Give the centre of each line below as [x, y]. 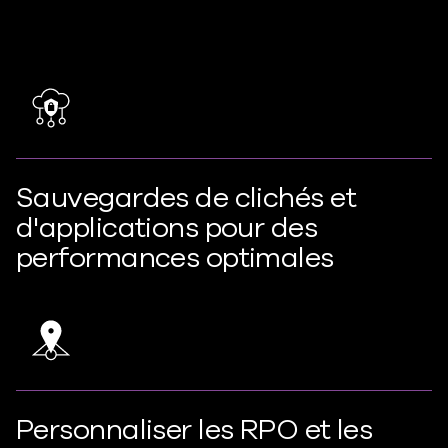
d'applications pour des [167, 228]
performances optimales [175, 258]
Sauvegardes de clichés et [186, 198]
